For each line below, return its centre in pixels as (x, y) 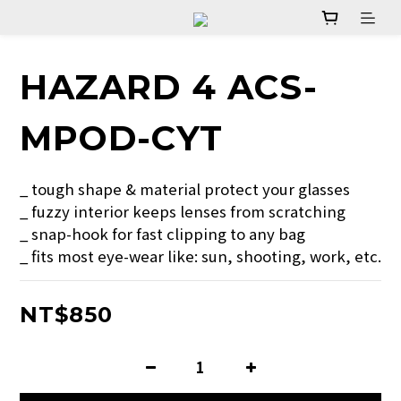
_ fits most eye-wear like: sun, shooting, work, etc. (200, 256)
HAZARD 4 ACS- (169, 88)
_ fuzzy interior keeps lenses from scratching (183, 212)
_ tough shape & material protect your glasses (185, 189)
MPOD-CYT (121, 139)
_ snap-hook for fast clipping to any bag (162, 234)
